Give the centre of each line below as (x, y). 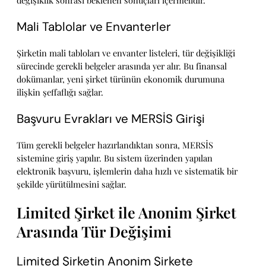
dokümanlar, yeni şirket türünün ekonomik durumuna (121, 79)
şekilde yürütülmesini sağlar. (72, 184)
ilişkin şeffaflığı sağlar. (60, 92)
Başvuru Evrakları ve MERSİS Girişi (111, 118)
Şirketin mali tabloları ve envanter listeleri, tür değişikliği (126, 53)
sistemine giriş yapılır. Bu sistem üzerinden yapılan (115, 158)
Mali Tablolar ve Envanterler (94, 26)
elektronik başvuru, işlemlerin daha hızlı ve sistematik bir (127, 171)
